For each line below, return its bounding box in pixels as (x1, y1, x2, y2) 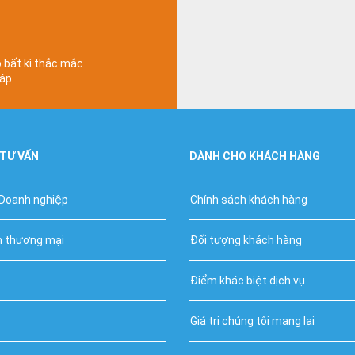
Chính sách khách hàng (190, 193, 307, 207)
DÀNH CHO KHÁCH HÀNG (189, 150, 320, 163)
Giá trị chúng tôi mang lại (190, 315, 315, 328)
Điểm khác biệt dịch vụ (190, 274, 305, 288)
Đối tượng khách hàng (190, 234, 302, 247)
